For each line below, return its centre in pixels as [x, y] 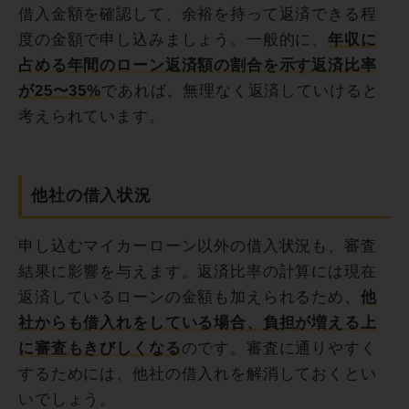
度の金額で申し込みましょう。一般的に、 [173, 40]
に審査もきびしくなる [100, 349]
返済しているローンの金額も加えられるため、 [189, 298]
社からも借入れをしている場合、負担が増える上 [198, 323]
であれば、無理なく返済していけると [240, 91]
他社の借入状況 [91, 196]
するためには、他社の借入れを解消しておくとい [198, 374]
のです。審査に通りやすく [279, 349]
